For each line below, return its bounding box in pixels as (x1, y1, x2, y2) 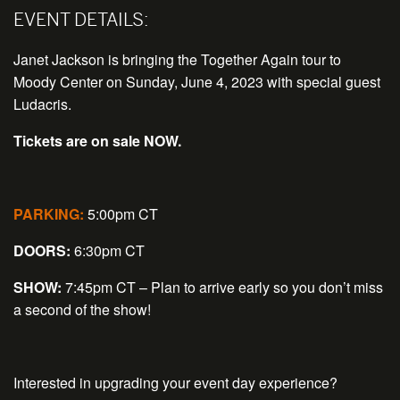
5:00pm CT (84, 204, 158, 225)
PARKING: (13, 204, 84, 225)
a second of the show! (13, 299, 151, 321)
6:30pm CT (71, 240, 145, 262)
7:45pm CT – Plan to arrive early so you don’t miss (62, 277, 383, 298)
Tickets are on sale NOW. (13, 130, 185, 152)
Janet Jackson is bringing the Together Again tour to (13, 49, 341, 71)
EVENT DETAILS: (13, 9, 148, 30)
